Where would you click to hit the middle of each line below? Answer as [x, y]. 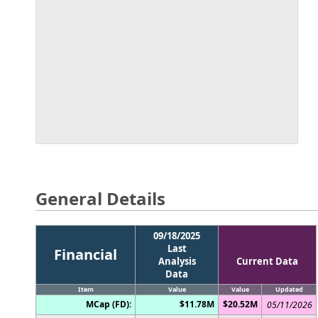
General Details [100, 198]
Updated [289, 289]
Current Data [267, 261]
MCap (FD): [109, 304]
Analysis [177, 261]
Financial [86, 254]
